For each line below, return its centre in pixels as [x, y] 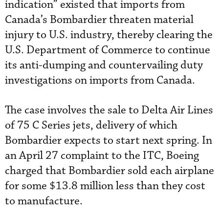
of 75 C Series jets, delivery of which [91, 125]
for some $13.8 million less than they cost [105, 186]
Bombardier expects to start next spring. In [109, 141]
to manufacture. [44, 201]
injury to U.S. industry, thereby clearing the [109, 35]
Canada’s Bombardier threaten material [99, 20]
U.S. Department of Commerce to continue [108, 50]
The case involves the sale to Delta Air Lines [109, 110]
